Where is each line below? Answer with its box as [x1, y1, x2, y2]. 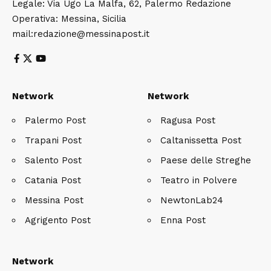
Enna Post [160, 214, 206, 226]
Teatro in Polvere [160, 174, 237, 186]
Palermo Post [25, 114, 86, 126]
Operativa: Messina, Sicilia [12, 13, 126, 24]
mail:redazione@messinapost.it [12, 28, 149, 39]
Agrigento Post [25, 214, 91, 226]
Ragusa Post [160, 114, 215, 126]
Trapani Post [25, 134, 82, 146]
